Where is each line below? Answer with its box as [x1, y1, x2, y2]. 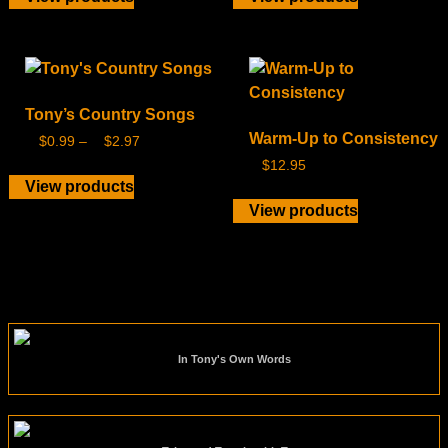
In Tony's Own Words [178, 352, 291, 365]
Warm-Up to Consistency [248, 130, 438, 148]
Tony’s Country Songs [24, 106, 195, 124]
